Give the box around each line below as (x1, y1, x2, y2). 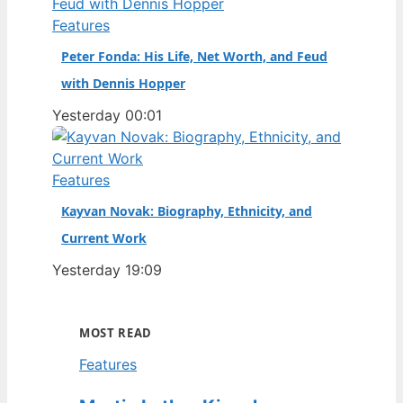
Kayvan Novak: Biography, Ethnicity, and (61, 202, 312, 219)
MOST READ (79, 325, 152, 341)
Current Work (61, 229, 147, 246)
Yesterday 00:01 (52, 106, 162, 124)
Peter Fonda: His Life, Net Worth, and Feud (61, 48, 327, 65)
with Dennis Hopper (61, 75, 185, 92)
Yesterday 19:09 (52, 261, 162, 279)
